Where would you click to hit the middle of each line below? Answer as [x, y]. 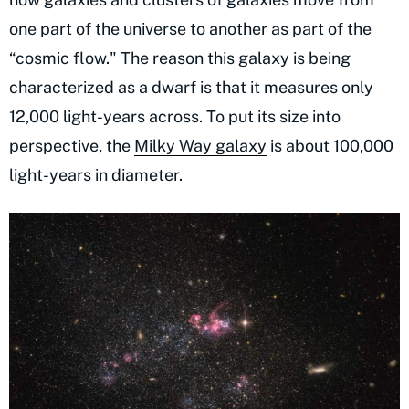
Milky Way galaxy [200, 145]
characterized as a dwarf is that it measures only [191, 87]
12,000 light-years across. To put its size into [175, 116]
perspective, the [72, 145]
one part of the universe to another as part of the [190, 28]
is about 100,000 [330, 145]
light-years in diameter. [98, 174]
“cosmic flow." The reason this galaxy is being [180, 58]
